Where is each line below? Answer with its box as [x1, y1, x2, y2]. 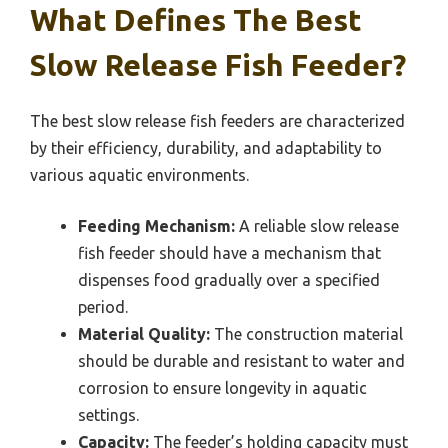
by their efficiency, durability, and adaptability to [30, 138, 382, 157]
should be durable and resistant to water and [78, 351, 405, 370]
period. [78, 297, 128, 316]
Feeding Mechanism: [78, 216, 235, 235]
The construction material [210, 324, 403, 343]
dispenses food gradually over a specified [78, 270, 380, 289]
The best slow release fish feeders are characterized [30, 111, 405, 130]
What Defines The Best [30, 2, 362, 37]
